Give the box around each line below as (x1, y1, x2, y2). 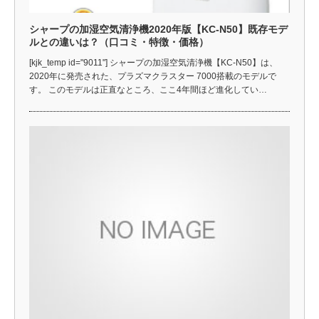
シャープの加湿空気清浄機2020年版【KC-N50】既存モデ (29, 23, 288, 35)
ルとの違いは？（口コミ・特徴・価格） (29, 36, 209, 48)
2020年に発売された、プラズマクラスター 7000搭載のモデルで (29, 70, 276, 81)
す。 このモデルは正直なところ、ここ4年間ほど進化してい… (29, 84, 267, 95)
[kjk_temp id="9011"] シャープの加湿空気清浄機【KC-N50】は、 (29, 57, 278, 68)
